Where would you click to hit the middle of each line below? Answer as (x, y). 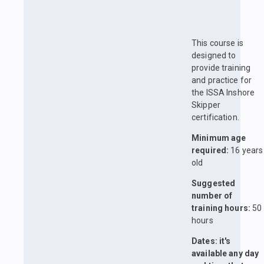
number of (212, 196)
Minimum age (219, 138)
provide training (221, 68)
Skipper (206, 105)
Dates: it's (211, 241)
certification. (215, 118)
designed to (214, 56)
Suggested (214, 184)
